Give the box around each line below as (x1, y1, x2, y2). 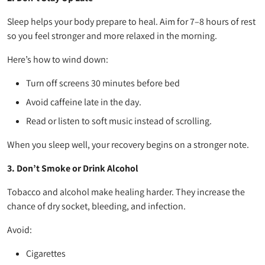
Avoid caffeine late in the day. (26, 95, 141, 108)
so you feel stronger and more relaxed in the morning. (7, 29, 217, 42)
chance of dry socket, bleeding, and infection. (7, 199, 186, 212)
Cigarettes (26, 247, 66, 260)
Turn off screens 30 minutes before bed (26, 76, 180, 89)
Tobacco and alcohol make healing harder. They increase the (7, 185, 245, 198)
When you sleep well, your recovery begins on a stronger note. (7, 138, 249, 151)
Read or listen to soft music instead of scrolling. (26, 114, 212, 127)
